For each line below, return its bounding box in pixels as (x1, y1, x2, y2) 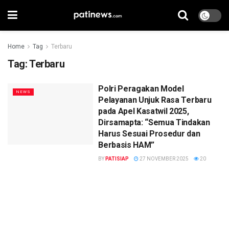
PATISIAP (105, 156, 129, 162)
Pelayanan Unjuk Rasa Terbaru (98, 95, 212, 105)
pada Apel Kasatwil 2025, (98, 106, 189, 116)
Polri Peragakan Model (98, 84, 184, 94)
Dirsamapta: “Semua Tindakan (98, 118, 210, 127)
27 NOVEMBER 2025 (139, 156, 189, 162)
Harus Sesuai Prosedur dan (98, 129, 200, 139)
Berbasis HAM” (98, 140, 155, 150)
